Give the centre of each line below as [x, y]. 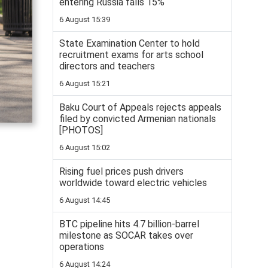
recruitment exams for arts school [131, 55]
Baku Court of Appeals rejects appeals [140, 107]
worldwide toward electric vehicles [133, 183]
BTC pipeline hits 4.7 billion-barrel [129, 224]
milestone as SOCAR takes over [126, 235]
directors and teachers [107, 66]
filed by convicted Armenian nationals [138, 119]
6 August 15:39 [85, 19]
